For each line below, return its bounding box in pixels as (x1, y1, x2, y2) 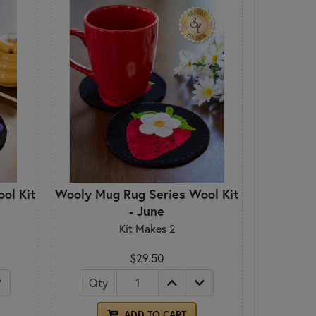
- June (129, 202, 164, 220)
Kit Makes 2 (119, 221, 175, 236)
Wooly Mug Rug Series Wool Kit (55, 186, 238, 203)
